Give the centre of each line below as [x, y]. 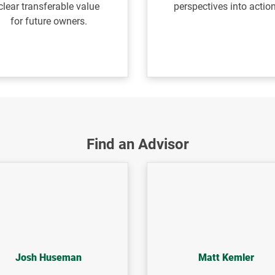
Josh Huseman [49, 258]
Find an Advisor [137, 145]
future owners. [56, 21]
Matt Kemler [227, 258]
